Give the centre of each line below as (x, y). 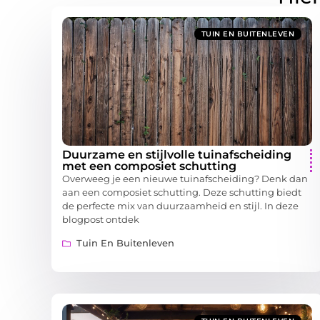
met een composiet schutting (149, 166)
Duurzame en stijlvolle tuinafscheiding (177, 154)
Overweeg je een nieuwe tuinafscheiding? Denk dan (185, 178)
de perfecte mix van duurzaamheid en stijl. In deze (180, 205)
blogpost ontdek (101, 219)
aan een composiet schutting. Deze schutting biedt (182, 192)
